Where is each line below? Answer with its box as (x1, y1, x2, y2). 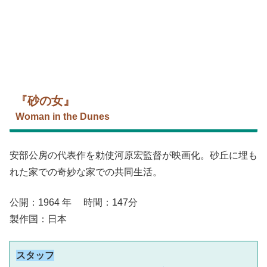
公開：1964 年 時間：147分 (10, 197, 157, 207)
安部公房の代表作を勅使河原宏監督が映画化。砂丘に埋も (10, 150, 257, 161)
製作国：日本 (10, 213, 67, 224)
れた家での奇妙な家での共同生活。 (10, 167, 162, 178)
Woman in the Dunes (15, 111, 110, 122)
